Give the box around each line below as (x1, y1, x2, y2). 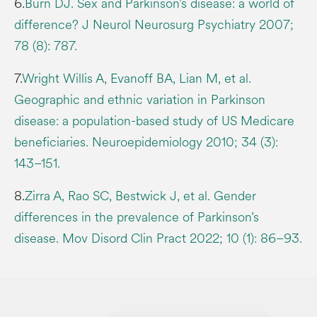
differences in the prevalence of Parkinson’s (14, 207, 259, 226)
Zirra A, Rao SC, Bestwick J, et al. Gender (25, 186, 256, 205)
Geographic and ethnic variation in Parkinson (14, 90, 265, 109)
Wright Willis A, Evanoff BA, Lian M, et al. (22, 69, 251, 88)
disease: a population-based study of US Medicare (14, 111, 294, 130)
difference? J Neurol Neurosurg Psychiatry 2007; (14, 15, 294, 34)
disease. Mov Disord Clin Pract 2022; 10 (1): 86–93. (14, 229, 302, 248)
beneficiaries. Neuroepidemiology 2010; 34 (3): (14, 132, 278, 151)
